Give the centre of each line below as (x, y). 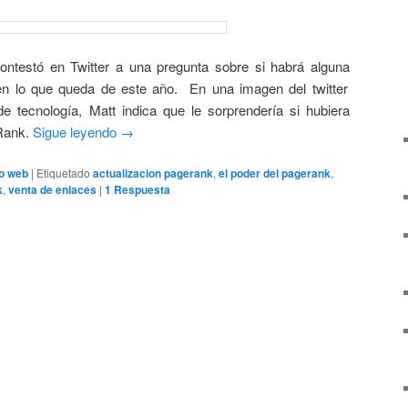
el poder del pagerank (275, 173)
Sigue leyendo (76, 131)
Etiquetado (63, 173)
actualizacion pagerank (153, 173)
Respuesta (141, 190)
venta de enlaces (52, 190)
